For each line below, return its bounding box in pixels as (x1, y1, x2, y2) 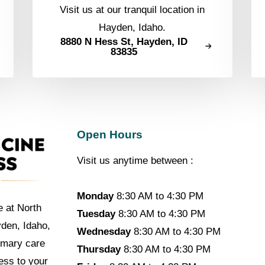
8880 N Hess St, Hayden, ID (60, 36, 188, 48)
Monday (76, 190, 114, 202)
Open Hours (76, 128, 143, 141)
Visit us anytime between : (76, 155, 193, 167)
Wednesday (76, 226, 131, 238)
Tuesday (76, 208, 115, 220)
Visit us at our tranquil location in (60, 4, 205, 16)
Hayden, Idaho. (99, 22, 166, 34)
